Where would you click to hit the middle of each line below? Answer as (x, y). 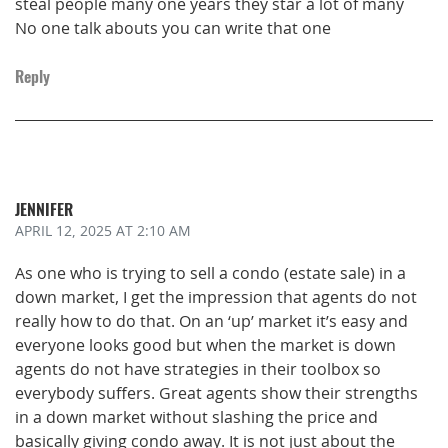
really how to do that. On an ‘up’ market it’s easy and (211, 321)
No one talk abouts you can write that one (173, 28)
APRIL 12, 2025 (63, 231)
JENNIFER (44, 208)
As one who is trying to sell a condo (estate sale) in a (210, 273)
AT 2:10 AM (151, 231)
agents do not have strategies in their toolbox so (198, 369)
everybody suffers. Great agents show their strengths (216, 393)
